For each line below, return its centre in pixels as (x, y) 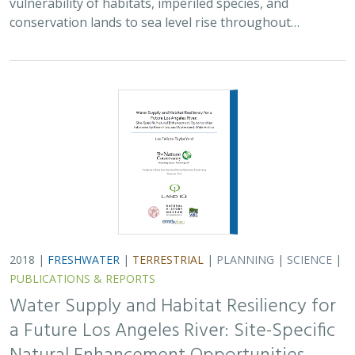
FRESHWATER (84, 260)
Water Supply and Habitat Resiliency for (173, 307)
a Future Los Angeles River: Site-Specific (172, 331)
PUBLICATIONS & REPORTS (82, 279)
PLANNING (245, 260)
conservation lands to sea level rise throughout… (155, 22)
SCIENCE (309, 260)
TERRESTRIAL (168, 260)
